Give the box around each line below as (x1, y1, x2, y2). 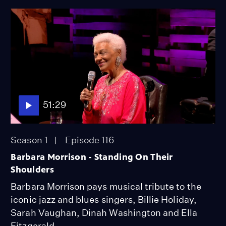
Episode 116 (65, 134, 115, 145)
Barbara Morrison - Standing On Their (11, 151, 173, 162)
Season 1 (11, 134, 48, 145)
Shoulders (11, 163, 54, 175)
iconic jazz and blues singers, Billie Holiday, (11, 194, 197, 205)
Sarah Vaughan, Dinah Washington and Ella (11, 207, 198, 218)
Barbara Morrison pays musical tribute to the (11, 181, 201, 192)
